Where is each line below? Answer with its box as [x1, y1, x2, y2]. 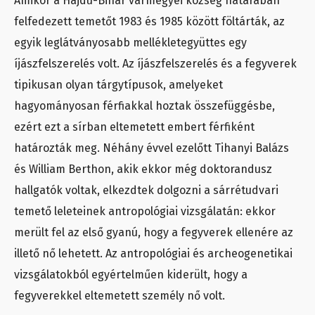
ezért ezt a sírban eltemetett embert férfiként [14, 120, 255, 134]
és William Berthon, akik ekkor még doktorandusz [14, 162, 272, 176]
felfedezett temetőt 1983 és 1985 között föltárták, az [14, 14, 285, 28]
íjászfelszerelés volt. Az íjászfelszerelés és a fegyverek [14, 56, 297, 70]
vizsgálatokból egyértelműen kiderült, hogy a [14, 267, 247, 281]
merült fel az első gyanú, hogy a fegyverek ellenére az [14, 225, 293, 239]
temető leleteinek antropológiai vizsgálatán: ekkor [14, 204, 276, 218]
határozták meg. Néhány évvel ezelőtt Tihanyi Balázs [14, 141, 289, 155]
